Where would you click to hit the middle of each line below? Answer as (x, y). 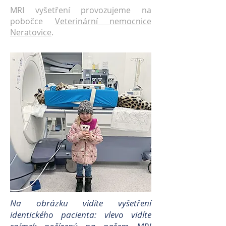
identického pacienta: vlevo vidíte (81, 215)
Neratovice (31, 32)
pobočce (33, 21)
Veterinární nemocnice (103, 21)
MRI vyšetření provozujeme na (81, 10)
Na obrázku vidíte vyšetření (81, 203)
